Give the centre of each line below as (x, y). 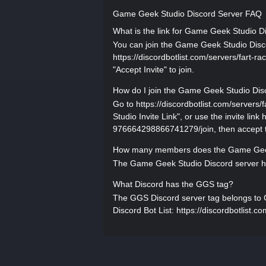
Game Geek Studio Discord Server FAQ (187, 14)
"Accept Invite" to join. (153, 69)
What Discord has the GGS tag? (173, 184)
